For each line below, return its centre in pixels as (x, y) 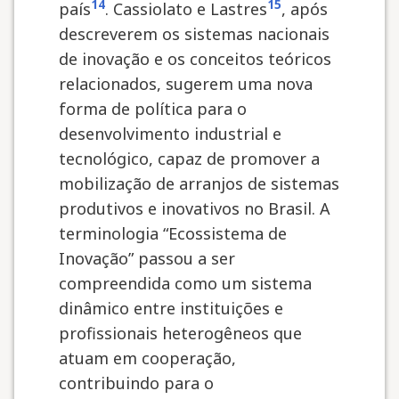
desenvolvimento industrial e (170, 134)
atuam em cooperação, (147, 358)
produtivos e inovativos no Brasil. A (195, 208)
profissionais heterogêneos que (180, 333)
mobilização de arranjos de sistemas (199, 183)
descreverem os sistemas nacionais (194, 34)
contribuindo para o (136, 383)
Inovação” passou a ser (147, 258)
